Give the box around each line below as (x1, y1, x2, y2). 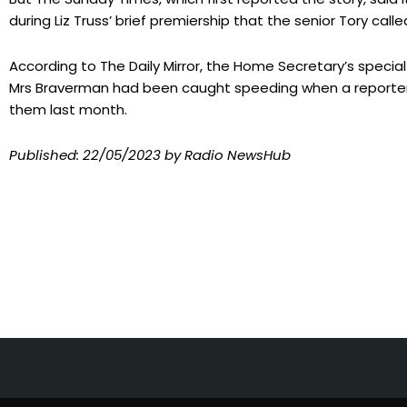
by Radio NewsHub (161, 145, 291, 165)
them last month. (9, 100, 127, 120)
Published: (9, 145, 83, 165)
